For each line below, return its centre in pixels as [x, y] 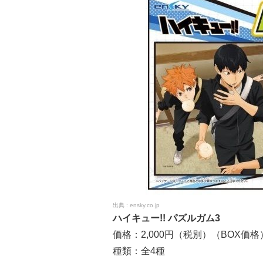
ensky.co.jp [145, 205]
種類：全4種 [139, 251]
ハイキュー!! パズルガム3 [166, 218]
